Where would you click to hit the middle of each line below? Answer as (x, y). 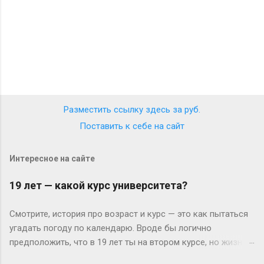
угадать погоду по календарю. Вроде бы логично (110, 228)
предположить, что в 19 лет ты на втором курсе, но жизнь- (130, 242)
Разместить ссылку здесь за (124, 109)
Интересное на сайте (52, 158)
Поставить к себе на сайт (132, 126)
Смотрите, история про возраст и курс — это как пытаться (129, 214)
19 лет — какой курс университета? (98, 185)
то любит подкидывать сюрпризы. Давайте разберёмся (124, 256)
